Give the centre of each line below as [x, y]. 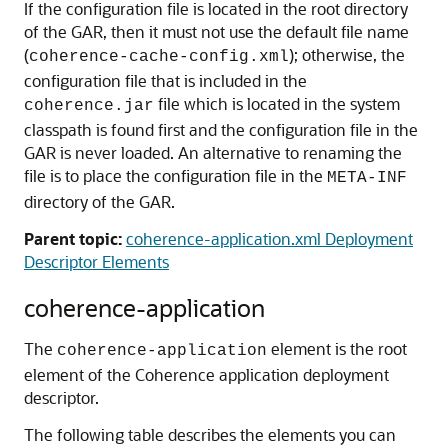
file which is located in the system [277, 103]
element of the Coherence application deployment [206, 374]
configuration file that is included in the [165, 80]
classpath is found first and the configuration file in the [221, 129]
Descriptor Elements [96, 261]
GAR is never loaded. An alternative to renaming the [213, 152]
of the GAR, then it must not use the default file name [216, 31]
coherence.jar [89, 106]
